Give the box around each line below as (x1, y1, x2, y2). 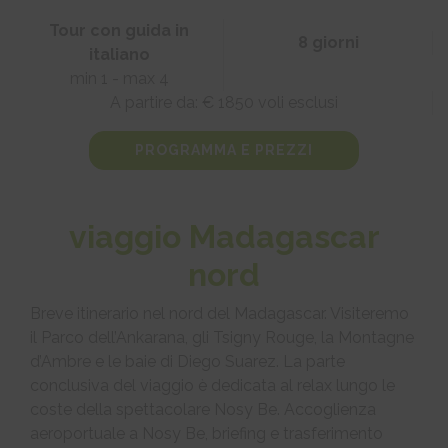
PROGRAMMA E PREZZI (135, 142, 313, 158)
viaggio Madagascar (68, 218, 380, 255)
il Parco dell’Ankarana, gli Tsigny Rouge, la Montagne (30, 328, 414, 347)
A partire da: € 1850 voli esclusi (109, 93, 338, 112)
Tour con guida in (49, 21, 189, 40)
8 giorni (297, 33, 359, 52)
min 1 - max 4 (69, 69, 169, 88)
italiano (88, 45, 150, 64)
